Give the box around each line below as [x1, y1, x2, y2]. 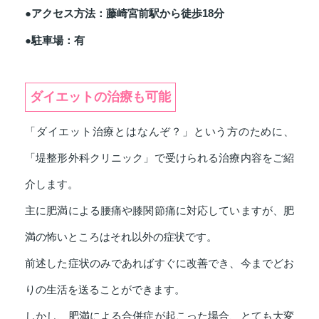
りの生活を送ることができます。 [25, 283, 185, 296]
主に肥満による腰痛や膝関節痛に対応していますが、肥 [25, 204, 294, 216]
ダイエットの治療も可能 [30, 89, 171, 104]
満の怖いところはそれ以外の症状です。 [25, 231, 217, 243]
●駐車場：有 [25, 33, 85, 46]
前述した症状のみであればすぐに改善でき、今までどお [25, 257, 294, 269]
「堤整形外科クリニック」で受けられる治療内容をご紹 [25, 152, 294, 164]
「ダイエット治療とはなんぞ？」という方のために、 [25, 125, 294, 137]
